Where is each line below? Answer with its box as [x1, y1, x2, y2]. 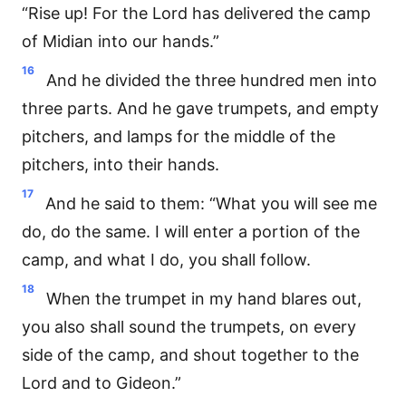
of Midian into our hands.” [22, 32, 219, 51]
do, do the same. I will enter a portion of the [22, 222, 360, 241]
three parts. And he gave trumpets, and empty [22, 99, 379, 118]
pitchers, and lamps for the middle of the [22, 127, 335, 146]
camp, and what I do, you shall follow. [22, 250, 311, 269]
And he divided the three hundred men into [46, 71, 377, 90]
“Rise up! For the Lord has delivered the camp [22, 4, 371, 23]
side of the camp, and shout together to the [22, 345, 359, 364]
